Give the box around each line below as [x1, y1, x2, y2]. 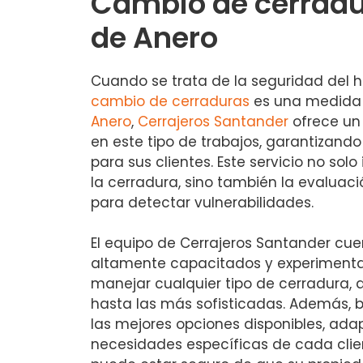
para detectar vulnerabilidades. [91, 192, 314, 212]
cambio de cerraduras [91, 91, 250, 111]
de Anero [91, 17, 218, 58]
